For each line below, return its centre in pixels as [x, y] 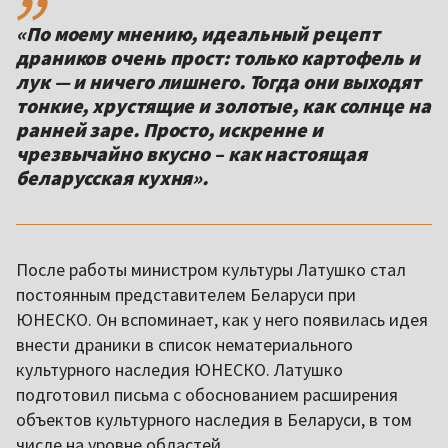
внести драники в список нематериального [184, 345]
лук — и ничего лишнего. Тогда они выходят [218, 82]
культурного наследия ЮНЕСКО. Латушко [179, 370]
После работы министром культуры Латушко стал [211, 270]
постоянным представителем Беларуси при [186, 295]
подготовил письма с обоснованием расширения [207, 395]
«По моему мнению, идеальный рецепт [198, 34]
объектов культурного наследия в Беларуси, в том [214, 420]
